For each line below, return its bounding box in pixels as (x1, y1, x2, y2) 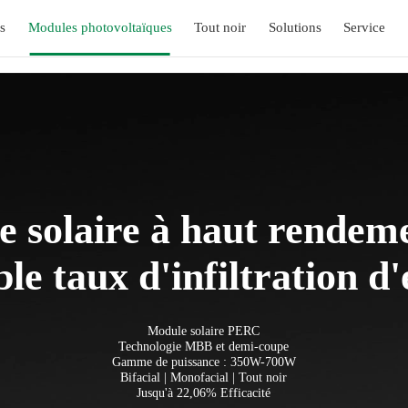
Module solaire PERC (148, 323, 260, 339)
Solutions (268, 20, 321, 36)
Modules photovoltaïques (27, 20, 172, 36)
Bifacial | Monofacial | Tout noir (120, 370, 288, 385)
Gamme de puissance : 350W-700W (111, 354, 296, 370)
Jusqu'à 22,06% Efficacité (137, 385, 271, 401)
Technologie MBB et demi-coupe (118, 339, 290, 354)
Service (343, 20, 386, 36)
